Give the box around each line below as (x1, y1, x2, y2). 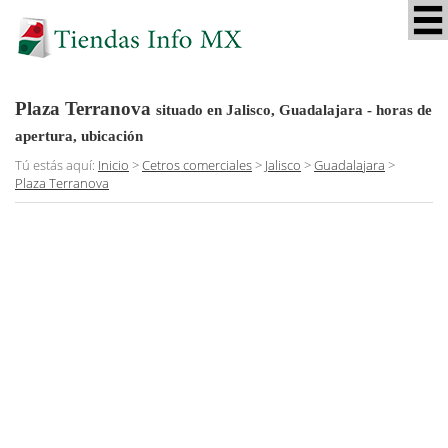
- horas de (363, 101, 432, 118)
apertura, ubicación (15, 127, 143, 144)
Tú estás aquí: (15, 155, 98, 174)
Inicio (98, 155, 129, 174)
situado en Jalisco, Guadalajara (156, 101, 363, 118)
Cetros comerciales (142, 155, 252, 174)
